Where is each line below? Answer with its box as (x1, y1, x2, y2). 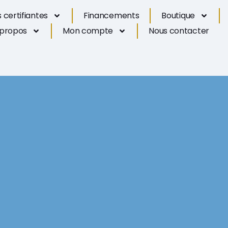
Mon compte (63, 25, 113, 37)
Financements (83, 10, 139, 21)
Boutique (161, 10, 195, 21)
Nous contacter (149, 25, 209, 37)
